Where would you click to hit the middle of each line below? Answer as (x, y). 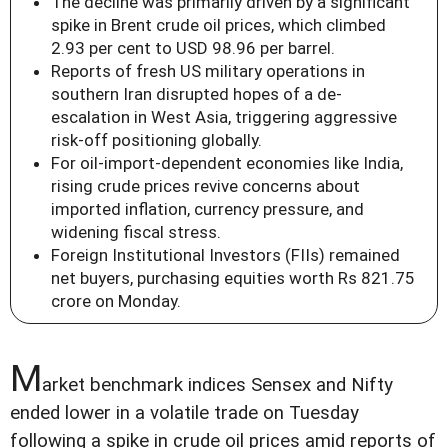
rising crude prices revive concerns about (205, 185)
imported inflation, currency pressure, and (207, 208)
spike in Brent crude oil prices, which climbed (218, 24)
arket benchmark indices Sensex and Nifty (217, 384)
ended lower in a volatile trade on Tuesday (184, 412)
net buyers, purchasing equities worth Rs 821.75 (233, 277)
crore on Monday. (116, 300)
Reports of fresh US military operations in (208, 70)
